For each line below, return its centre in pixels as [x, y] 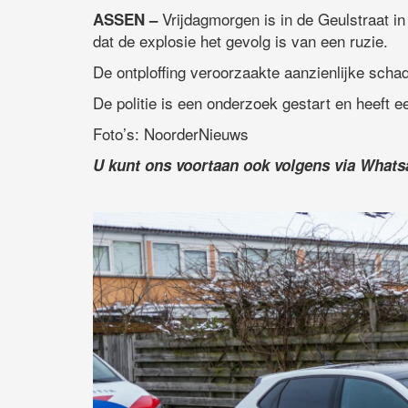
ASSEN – [125, 20]
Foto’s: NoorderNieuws [171, 134]
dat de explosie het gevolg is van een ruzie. [240, 41]
